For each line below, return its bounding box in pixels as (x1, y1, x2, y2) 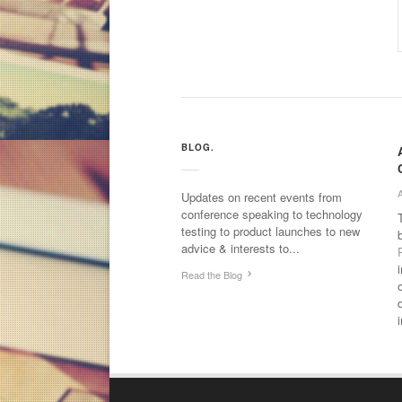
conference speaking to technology (181, 205, 363, 223)
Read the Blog (181, 267, 242, 282)
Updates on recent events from (181, 188, 342, 205)
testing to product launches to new (181, 222, 360, 240)
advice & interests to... (181, 239, 300, 257)
